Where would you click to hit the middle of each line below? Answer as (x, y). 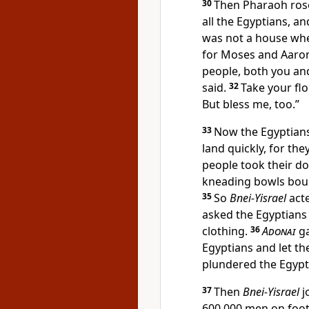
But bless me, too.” (251, 104)
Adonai (279, 231)
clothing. (226, 231)
